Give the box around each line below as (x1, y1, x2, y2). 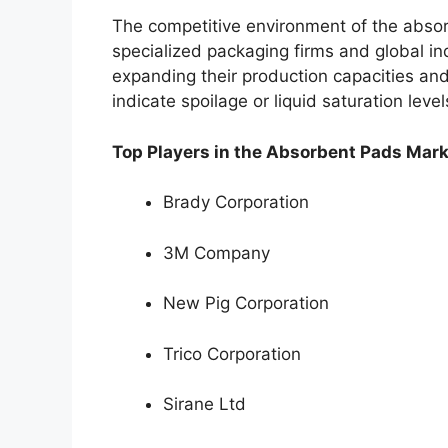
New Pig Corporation (163, 293, 329, 314)
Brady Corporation (163, 192, 309, 213)
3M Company (163, 242, 270, 263)
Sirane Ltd (163, 394, 246, 415)
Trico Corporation (163, 343, 301, 364)
